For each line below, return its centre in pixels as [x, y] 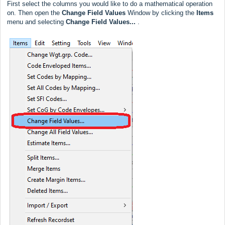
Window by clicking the [161, 13]
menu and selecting [36, 22]
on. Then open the [34, 13]
